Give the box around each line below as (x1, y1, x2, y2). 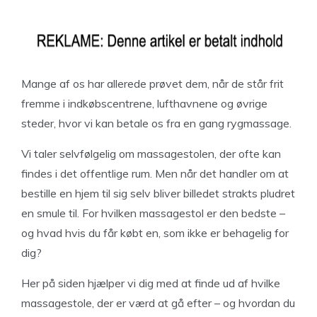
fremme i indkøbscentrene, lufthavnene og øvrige (21, 96, 267, 110)
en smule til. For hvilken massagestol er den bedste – (21, 206, 285, 220)
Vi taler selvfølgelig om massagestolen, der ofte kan (21, 146, 281, 161)
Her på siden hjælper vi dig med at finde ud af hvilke (21, 276, 280, 290)
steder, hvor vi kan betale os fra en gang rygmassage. (21, 116, 292, 130)
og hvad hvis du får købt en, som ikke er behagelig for (21, 226, 289, 240)
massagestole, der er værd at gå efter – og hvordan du (21, 296, 295, 310)
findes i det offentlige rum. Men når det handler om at (21, 166, 289, 180)
